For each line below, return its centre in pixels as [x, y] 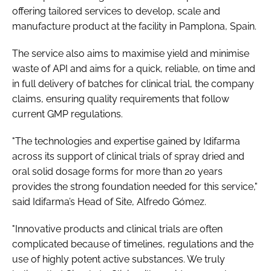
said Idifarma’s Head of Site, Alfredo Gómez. [109, 201]
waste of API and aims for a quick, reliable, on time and [134, 68]
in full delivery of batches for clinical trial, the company [133, 83]
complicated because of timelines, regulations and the [133, 244]
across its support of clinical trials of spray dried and [128, 156]
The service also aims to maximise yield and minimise [131, 53]
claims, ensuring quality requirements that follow [121, 99]
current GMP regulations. [67, 114]
